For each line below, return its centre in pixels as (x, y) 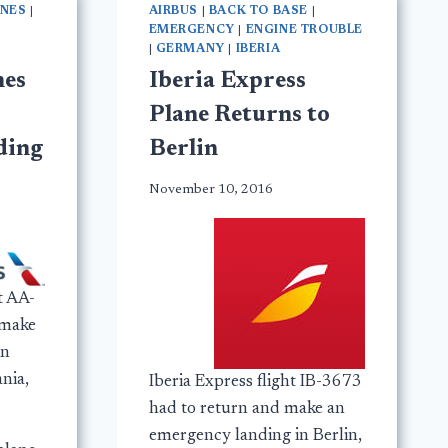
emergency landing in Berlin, (255, 437)
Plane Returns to (239, 115)
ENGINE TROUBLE (304, 29)
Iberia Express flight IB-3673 (255, 383)
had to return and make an (246, 410)
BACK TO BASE (258, 10)
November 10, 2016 (210, 190)
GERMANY (190, 48)
